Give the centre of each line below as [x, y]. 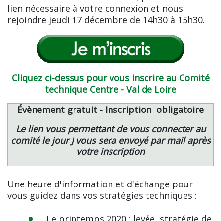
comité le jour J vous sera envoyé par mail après [110, 140]
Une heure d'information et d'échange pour [100, 184]
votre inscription [110, 151]
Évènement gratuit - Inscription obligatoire [110, 110]
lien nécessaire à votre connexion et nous [95, 8]
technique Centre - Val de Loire [110, 89]
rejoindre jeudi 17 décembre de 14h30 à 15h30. [106, 20]
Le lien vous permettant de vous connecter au [110, 129]
